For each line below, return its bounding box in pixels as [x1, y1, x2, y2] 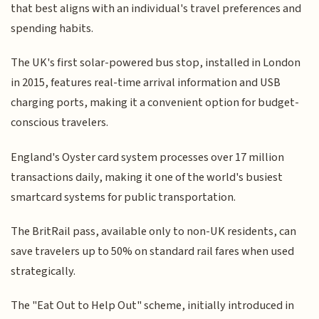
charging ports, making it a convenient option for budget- [11, 94, 300, 112]
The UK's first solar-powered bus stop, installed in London [11, 54, 301, 72]
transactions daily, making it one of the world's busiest [11, 168, 283, 186]
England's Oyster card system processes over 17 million [11, 148, 285, 166]
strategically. [11, 263, 76, 281]
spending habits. [11, 19, 94, 37]
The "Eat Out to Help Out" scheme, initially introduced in [11, 297, 295, 315]
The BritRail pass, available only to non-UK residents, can [11, 223, 297, 241]
